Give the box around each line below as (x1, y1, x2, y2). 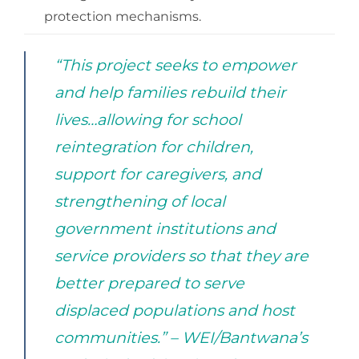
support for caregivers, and (54, 163, 261, 184)
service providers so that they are (54, 245, 309, 265)
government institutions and (54, 218, 276, 238)
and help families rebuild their (54, 82, 286, 102)
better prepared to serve (54, 272, 244, 292)
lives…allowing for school (54, 109, 241, 129)
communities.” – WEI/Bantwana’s (54, 327, 308, 347)
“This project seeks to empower (54, 54, 296, 75)
